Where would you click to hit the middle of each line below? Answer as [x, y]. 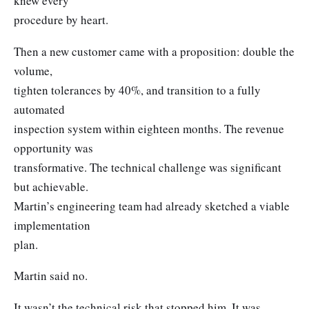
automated [39, 109]
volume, [33, 70]
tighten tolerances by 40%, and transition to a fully [137, 90]
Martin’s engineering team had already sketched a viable [152, 206]
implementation [52, 225]
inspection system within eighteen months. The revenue [149, 128]
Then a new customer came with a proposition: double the [154, 51]
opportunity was [53, 148]
